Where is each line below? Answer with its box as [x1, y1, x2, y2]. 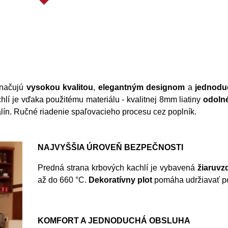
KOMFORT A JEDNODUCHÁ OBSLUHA [38, 216, 190, 225]
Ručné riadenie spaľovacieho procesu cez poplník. [14, 107, 196, 116]
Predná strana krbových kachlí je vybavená [38, 163, 197, 172]
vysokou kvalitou [26, 83, 94, 92]
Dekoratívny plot [89, 176, 152, 184]
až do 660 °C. [38, 176, 89, 184]
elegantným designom [98, 83, 185, 92]
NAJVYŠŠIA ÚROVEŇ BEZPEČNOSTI [38, 143, 183, 152]
